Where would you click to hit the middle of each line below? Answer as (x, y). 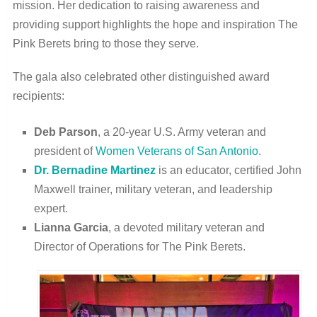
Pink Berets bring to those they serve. (105, 44)
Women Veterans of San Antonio (177, 151)
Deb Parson (65, 132)
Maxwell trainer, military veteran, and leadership (153, 189)
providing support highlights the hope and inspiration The (155, 24)
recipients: (38, 96)
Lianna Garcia (71, 227)
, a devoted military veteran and (186, 227)
